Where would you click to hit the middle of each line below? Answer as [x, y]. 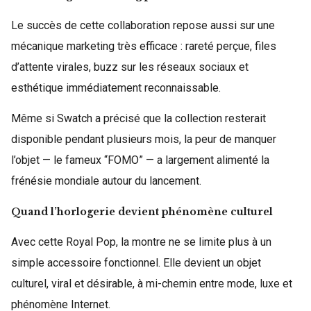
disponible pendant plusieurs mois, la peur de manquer [144, 139]
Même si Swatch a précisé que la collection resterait [138, 118]
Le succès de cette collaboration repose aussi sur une [143, 25]
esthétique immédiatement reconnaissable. [116, 88]
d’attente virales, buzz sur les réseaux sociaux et [130, 67]
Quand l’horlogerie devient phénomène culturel [142, 212]
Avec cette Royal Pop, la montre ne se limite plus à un [141, 242]
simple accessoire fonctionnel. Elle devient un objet [136, 263]
